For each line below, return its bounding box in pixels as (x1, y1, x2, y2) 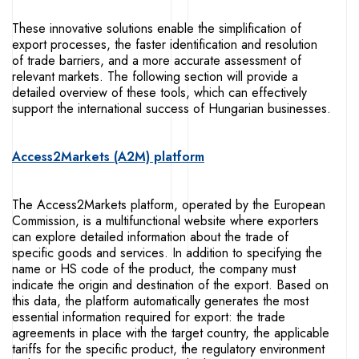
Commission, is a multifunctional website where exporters (12, 212, 319, 230)
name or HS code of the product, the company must (12, 260, 296, 278)
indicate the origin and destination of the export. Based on (12, 276, 329, 294)
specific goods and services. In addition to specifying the (12, 244, 322, 262)
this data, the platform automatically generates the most (12, 292, 309, 310)
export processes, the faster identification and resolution (12, 35, 317, 54)
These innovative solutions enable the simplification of (12, 19, 301, 38)
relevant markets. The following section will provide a (12, 67, 298, 86)
